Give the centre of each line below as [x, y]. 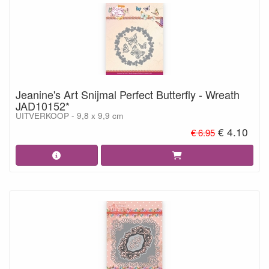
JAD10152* [43, 105]
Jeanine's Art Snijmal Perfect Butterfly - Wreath [128, 94]
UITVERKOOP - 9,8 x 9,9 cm [69, 115]
